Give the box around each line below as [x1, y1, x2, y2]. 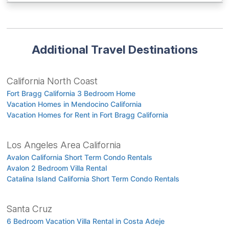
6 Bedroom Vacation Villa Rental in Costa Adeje [6, 216, 165, 225]
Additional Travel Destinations [31, 42, 198, 56]
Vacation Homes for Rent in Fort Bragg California [6, 110, 168, 119]
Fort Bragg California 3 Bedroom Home [6, 88, 135, 98]
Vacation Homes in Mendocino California [6, 99, 142, 108]
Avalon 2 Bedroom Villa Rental [6, 163, 107, 172]
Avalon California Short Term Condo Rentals [6, 152, 152, 162]
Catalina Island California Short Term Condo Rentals [6, 174, 179, 183]
